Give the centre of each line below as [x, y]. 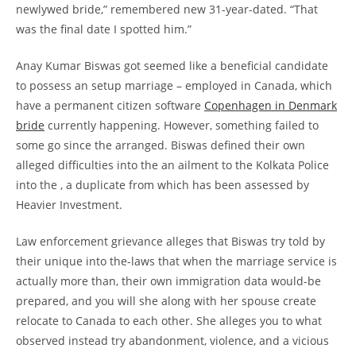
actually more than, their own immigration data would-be [168, 281]
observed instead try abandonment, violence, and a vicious [172, 341]
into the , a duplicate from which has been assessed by [163, 185]
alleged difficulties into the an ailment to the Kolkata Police [172, 165]
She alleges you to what [257, 321]
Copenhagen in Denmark [271, 105]
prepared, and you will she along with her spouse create [166, 301]
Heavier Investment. [69, 205]
